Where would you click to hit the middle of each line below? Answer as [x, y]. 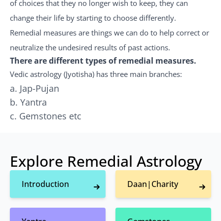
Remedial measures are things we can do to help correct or [110, 33]
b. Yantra [28, 102]
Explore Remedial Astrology [106, 161]
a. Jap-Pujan [35, 88]
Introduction [45, 184]
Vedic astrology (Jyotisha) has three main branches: [96, 74]
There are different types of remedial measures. [103, 61]
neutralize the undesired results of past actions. [90, 47]
